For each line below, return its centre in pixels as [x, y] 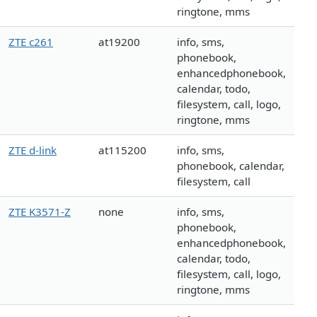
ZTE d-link [33, 150]
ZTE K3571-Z [40, 212]
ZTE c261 [31, 42]
